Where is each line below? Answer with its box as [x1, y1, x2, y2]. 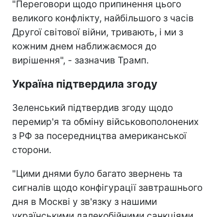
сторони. [12, 144, 51, 155]
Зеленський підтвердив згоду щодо [12, 102, 173, 113]
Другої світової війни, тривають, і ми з [12, 26, 183, 38]
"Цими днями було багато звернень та [12, 168, 183, 179]
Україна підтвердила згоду [12, 77, 157, 90]
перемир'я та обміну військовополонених [12, 116, 199, 127]
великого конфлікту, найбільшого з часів [12, 12, 194, 24]
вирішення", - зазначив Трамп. [12, 54, 149, 66]
